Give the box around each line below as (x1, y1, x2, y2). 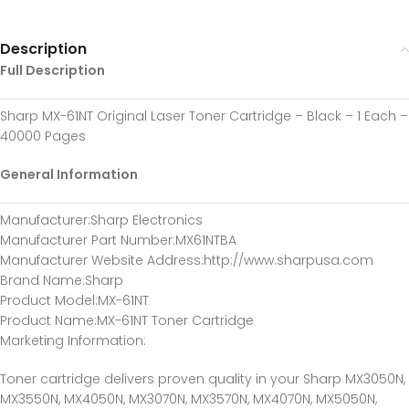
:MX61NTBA (173, 231, 236, 249)
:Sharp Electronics (88, 211, 203, 229)
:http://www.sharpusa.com (201, 251, 373, 269)
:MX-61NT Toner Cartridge (94, 311, 254, 330)
